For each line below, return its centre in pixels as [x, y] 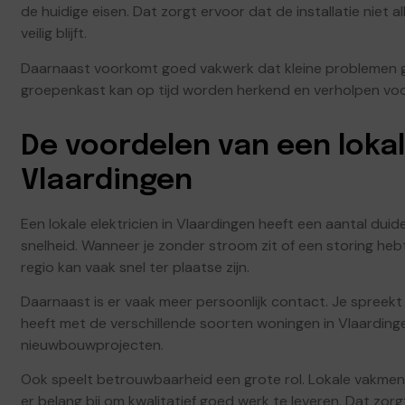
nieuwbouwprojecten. [92, 344]
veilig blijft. [54, 33]
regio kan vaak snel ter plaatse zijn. [135, 267]
